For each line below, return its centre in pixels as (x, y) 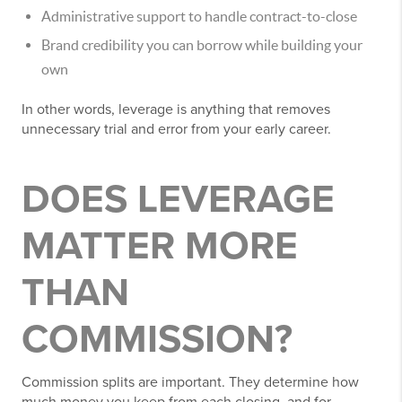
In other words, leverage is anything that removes (176, 110)
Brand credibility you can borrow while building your (202, 45)
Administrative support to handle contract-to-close (199, 17)
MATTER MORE (160, 247)
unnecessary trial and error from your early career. (176, 130)
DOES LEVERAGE (178, 200)
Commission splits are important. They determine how (190, 383)
